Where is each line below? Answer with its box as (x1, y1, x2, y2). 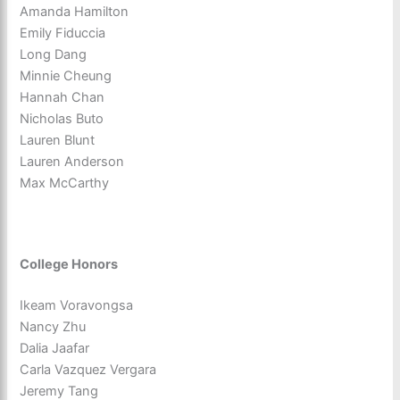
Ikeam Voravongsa (20, 297, 134, 314)
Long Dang (20, 46, 87, 62)
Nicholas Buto (20, 110, 104, 127)
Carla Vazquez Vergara (20, 362, 157, 379)
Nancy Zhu (20, 319, 87, 336)
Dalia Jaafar (20, 340, 90, 357)
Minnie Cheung (20, 67, 112, 84)
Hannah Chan (20, 88, 105, 105)
